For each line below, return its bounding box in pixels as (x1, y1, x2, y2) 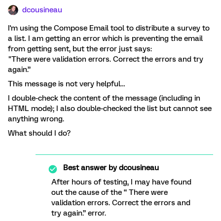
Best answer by (63, 163, 117, 172)
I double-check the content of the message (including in (8, 94, 200, 103)
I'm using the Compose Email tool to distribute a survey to (8, 24, 210, 33)
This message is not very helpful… (8, 79, 125, 88)
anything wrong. (8, 114, 64, 123)
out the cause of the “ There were (51, 188, 168, 197)
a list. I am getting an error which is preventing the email (8, 34, 203, 43)
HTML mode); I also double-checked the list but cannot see (8, 104, 212, 113)
